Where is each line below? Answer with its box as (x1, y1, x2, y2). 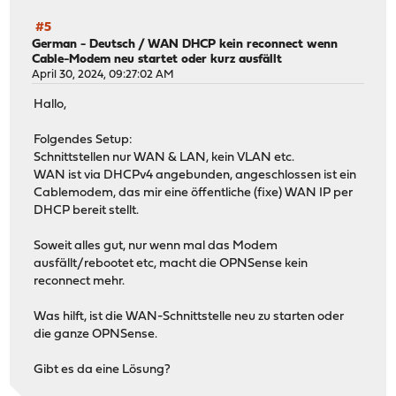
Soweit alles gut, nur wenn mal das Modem (34, 240, 278, 254)
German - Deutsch (32, 37, 136, 51)
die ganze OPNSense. (34, 328, 158, 342)
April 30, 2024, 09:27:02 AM (32, 68, 175, 80)
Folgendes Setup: (34, 133, 133, 148)
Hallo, (34, 98, 67, 112)
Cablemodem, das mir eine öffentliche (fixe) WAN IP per (34, 187, 354, 201)
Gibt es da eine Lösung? (34, 363, 171, 377)
